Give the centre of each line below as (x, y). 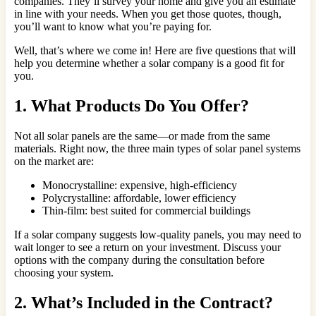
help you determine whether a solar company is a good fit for (149, 63)
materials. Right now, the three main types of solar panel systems (157, 148)
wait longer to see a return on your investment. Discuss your (147, 247)
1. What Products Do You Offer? (132, 105)
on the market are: (54, 161)
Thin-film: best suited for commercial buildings (146, 210)
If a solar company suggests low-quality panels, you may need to (158, 234)
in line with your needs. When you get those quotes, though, (148, 13)
